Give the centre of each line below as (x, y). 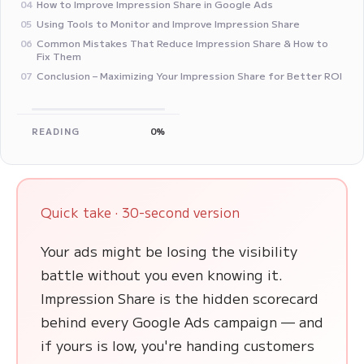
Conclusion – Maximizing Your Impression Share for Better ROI (189, 75)
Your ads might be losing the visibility (169, 251)
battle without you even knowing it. (162, 274)
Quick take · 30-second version (140, 212)
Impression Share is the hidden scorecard (180, 298)
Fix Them (59, 56)
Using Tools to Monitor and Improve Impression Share (168, 23)
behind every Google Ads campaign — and (182, 321)
